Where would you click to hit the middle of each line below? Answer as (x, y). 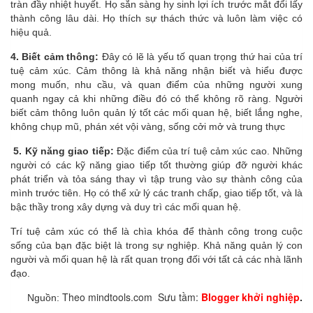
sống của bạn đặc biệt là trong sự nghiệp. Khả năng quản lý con (156, 245)
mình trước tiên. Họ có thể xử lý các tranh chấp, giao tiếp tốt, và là (156, 192)
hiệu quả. (31, 32)
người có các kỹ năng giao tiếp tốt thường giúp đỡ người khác (156, 165)
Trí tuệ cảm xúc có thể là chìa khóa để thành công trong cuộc (156, 231)
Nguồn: (45, 297)
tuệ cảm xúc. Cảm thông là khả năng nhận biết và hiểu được (156, 70)
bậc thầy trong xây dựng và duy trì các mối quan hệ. (126, 206)
